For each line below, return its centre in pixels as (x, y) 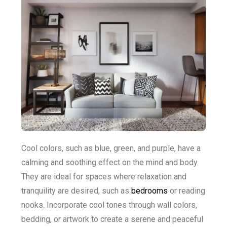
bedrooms (149, 191)
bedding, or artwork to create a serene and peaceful (112, 219)
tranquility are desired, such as (76, 191)
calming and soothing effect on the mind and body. (110, 163)
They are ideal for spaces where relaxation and (104, 177)
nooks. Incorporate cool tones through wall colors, (109, 205)
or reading (186, 191)
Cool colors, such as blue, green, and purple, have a (111, 148)
